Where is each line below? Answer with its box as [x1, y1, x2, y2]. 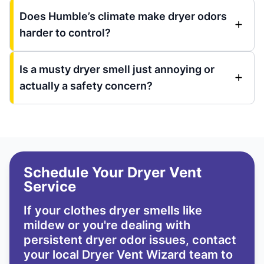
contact [189, 233, 236, 247]
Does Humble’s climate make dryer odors [19, 10, 227, 23]
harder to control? [19, 27, 111, 39]
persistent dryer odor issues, [24, 233, 189, 247]
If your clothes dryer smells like [24, 203, 202, 218]
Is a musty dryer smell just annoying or [19, 63, 214, 76]
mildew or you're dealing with [24, 218, 190, 233]
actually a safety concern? [19, 80, 153, 93]
